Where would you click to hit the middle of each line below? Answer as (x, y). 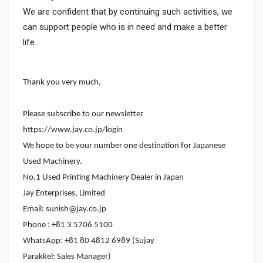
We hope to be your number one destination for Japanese (124, 146)
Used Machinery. (53, 162)
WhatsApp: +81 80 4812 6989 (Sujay (89, 241)
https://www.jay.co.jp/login (73, 130)
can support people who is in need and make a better (125, 27)
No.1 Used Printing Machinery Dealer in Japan (103, 178)
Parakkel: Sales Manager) (67, 257)
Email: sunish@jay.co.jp (65, 209)
